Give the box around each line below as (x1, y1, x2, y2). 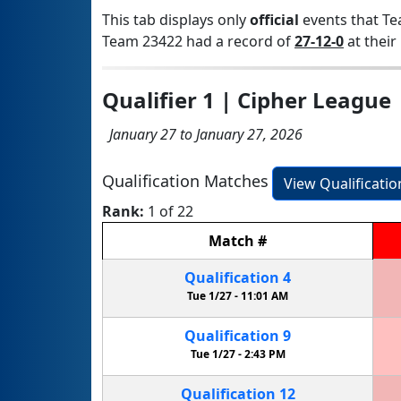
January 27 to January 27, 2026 (102, 124, 303, 144)
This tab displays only (102, 9, 250, 30)
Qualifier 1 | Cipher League (102, 84, 391, 115)
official (250, 9, 299, 30)
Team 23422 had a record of (102, 30, 294, 51)
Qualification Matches (102, 170, 269, 192)
